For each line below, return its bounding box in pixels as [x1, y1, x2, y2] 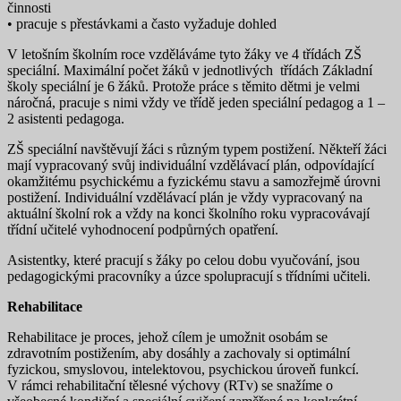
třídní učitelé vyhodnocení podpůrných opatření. [7, 221, 278, 237]
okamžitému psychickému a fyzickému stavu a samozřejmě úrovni [7, 173, 380, 189]
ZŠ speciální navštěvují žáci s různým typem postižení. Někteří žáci [7, 141, 387, 157]
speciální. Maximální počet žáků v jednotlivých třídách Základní [7, 62, 372, 78]
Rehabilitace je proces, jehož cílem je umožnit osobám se [7, 328, 328, 345]
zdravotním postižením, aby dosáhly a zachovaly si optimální [7, 345, 350, 361]
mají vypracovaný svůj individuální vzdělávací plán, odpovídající [7, 157, 374, 173]
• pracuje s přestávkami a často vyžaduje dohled [7, 15, 277, 31]
